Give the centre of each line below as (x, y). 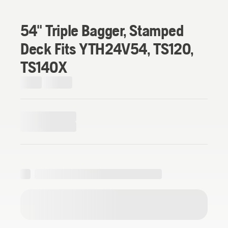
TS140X (44, 67)
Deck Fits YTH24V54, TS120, (107, 48)
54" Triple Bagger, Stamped (102, 30)
